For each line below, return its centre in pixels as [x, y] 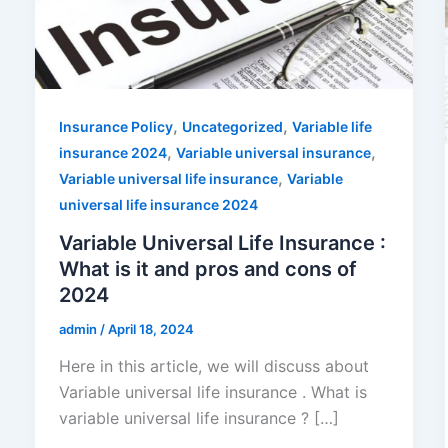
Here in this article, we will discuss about [213, 366]
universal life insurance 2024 [158, 204]
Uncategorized [232, 126]
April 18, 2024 [150, 328]
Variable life [331, 126]
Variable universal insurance [273, 152]
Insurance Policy [115, 126]
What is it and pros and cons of [207, 268]
